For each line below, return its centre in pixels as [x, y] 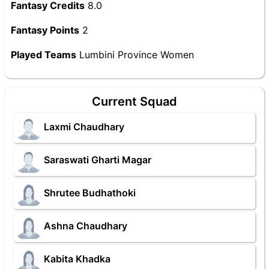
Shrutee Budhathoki [90, 193]
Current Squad [134, 101]
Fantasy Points [45, 30]
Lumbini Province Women [135, 55]
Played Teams [44, 55]
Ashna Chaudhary [86, 226]
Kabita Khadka [77, 259]
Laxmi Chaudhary [84, 127]
